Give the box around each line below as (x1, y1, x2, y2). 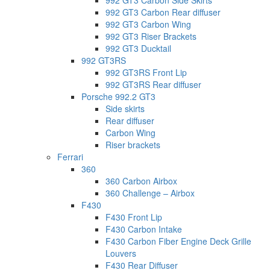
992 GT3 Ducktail (105, 42, 171, 55)
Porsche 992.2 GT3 (81, 90, 155, 103)
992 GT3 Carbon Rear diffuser (105, 6, 221, 19)
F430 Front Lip (105, 211, 162, 224)
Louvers (105, 247, 136, 260)
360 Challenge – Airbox (105, 187, 195, 199)
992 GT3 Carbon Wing (105, 18, 191, 31)
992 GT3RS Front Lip (105, 66, 187, 79)
